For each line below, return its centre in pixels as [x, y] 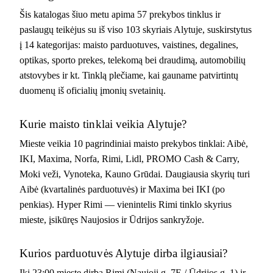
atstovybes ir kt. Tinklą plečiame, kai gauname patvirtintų [129, 75]
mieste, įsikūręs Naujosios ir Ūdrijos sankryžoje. [112, 219]
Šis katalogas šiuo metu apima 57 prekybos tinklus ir [120, 14]
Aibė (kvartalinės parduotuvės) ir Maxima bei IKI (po [122, 189]
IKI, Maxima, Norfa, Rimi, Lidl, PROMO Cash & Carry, [129, 158]
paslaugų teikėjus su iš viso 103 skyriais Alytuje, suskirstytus [136, 29]
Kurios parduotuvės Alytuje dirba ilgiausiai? [124, 253]
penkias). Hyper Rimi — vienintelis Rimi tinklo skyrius [126, 204]
